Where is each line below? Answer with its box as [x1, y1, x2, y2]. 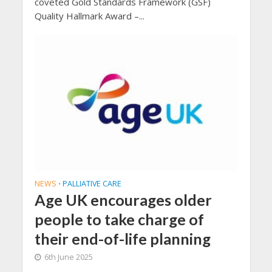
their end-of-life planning [34, 229, 211, 248]
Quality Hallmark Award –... [34, 10, 144, 22]
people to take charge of [34, 209, 204, 228]
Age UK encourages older [34, 190, 212, 209]
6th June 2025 [44, 251, 93, 262]
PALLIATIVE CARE [62, 178, 121, 189]
